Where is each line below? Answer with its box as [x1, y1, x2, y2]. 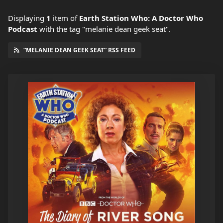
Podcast [8, 24, 37, 34]
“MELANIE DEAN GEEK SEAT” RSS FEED [23, 46, 135, 55]
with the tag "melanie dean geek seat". [37, 24, 171, 34]
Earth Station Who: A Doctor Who [79, 13, 203, 23]
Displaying [8, 13, 46, 23]
